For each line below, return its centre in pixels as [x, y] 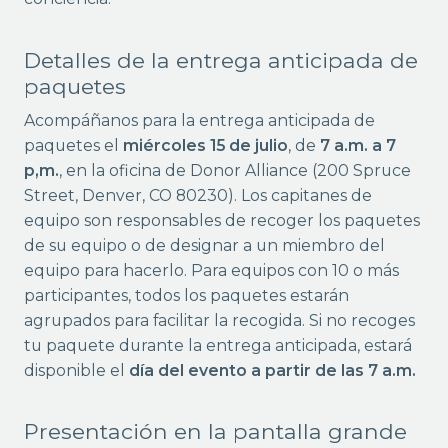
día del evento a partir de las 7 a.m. [272, 370]
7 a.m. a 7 [357, 145]
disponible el [76, 370]
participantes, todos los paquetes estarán [186, 295]
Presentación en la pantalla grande [215, 431]
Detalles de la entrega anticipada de [220, 59]
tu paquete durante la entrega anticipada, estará [217, 345]
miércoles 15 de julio [205, 145]
